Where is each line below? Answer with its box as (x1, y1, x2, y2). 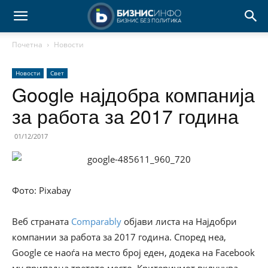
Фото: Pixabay (12, 184, 71, 196)
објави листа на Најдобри (121, 215, 237, 227)
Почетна (12, 39, 42, 50)
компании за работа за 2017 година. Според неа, (12, 231, 226, 243)
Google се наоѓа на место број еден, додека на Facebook (12, 246, 255, 258)
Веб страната (12, 215, 71, 227)
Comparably (71, 215, 121, 227)
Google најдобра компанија (12, 80, 255, 108)
